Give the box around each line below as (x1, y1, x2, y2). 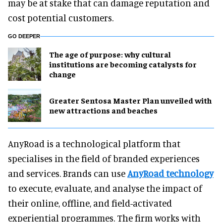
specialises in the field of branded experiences (8, 152, 200, 164)
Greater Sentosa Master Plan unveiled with (49, 95, 212, 106)
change (49, 69, 76, 79)
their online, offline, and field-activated (8, 197, 172, 209)
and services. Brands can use (8, 167, 127, 179)
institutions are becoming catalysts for (49, 59, 197, 69)
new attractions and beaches (49, 105, 158, 115)
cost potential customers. (8, 11, 113, 23)
